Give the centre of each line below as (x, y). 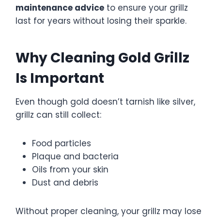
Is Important (60, 78)
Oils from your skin (70, 170)
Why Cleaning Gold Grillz (102, 58)
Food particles (62, 144)
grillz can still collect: (58, 115)
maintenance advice (60, 8)
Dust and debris (65, 183)
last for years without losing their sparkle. (101, 21)
